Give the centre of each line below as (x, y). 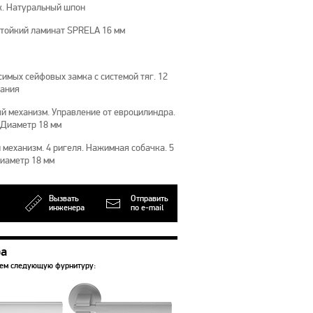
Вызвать (64, 199)
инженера (67, 208)
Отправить (150, 199)
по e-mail (147, 208)
